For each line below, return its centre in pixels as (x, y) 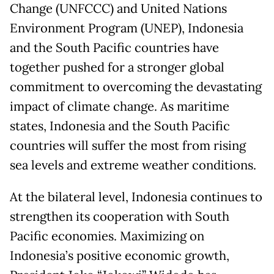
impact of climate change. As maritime (120, 106)
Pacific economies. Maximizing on (107, 236)
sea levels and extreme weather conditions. (133, 165)
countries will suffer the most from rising (128, 145)
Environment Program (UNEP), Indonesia (127, 28)
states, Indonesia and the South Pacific (120, 126)
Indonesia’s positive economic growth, (120, 255)
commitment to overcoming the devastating (136, 87)
